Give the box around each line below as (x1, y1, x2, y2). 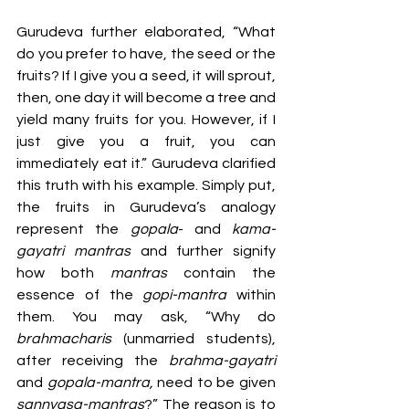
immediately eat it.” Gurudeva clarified (16, 156, 276, 172)
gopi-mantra (142, 288, 227, 303)
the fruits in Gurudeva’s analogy (16, 200, 276, 215)
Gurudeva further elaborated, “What (16, 25, 276, 40)
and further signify (130, 244, 276, 259)
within (226, 288, 276, 303)
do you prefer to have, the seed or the (16, 47, 276, 62)
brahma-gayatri (169, 353, 276, 369)
